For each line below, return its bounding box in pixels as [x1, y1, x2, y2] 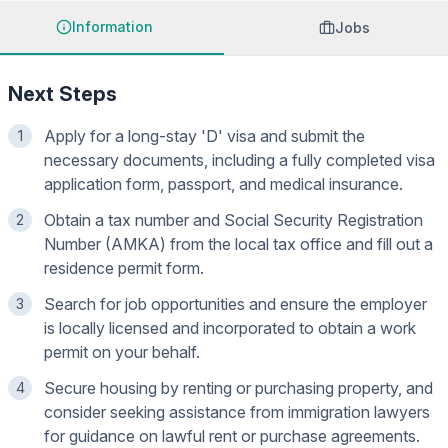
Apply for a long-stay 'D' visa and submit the [44, 126, 365, 146]
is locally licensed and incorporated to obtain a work [44, 318, 416, 338]
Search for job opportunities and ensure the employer [44, 294, 427, 314]
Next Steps [8, 82, 117, 106]
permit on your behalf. [44, 342, 200, 362]
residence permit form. [44, 258, 204, 278]
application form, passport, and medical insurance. [44, 174, 403, 194]
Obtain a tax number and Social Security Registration [44, 210, 423, 230]
